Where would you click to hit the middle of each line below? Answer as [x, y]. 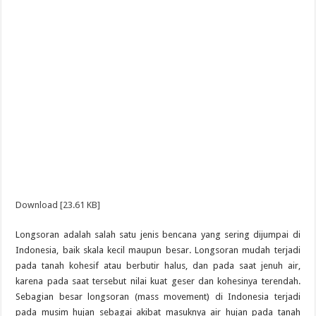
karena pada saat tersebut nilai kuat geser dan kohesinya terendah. [158, 281]
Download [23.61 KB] [58, 205]
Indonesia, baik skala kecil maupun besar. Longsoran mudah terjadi [158, 250]
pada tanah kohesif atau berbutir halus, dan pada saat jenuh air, [158, 266]
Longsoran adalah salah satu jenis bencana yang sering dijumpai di [158, 235]
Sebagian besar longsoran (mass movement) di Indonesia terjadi [158, 297]
